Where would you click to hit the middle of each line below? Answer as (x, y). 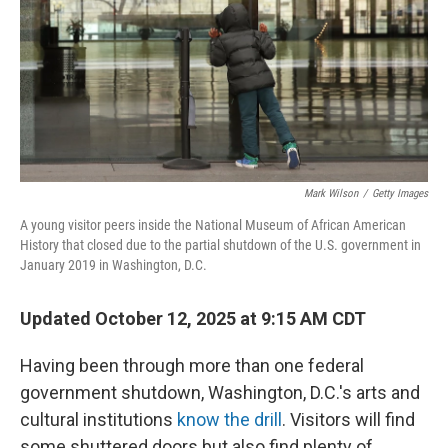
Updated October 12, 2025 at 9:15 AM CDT (193, 318)
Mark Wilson (331, 193)
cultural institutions (98, 419)
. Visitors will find (348, 419)
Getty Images (400, 193)
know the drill (229, 419)
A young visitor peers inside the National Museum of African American (213, 225)
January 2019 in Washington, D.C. (113, 265)
